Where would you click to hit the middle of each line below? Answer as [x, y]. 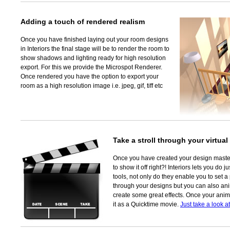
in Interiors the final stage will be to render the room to [95, 49]
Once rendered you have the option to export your [90, 76]
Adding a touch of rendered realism [83, 21]
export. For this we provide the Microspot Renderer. [91, 67]
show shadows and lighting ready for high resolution [93, 58]
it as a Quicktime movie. [147, 204]
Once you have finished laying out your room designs [94, 39]
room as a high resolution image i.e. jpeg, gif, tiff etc [92, 85]
